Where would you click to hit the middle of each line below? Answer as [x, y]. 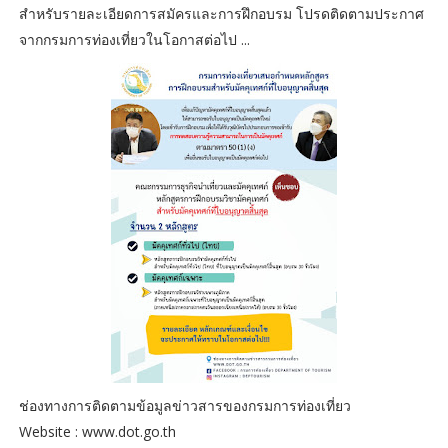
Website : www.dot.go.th [97, 432]
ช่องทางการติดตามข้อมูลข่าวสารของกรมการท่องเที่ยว [186, 406]
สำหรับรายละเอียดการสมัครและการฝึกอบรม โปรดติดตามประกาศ [221, 14]
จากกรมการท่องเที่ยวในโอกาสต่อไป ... [134, 40]
